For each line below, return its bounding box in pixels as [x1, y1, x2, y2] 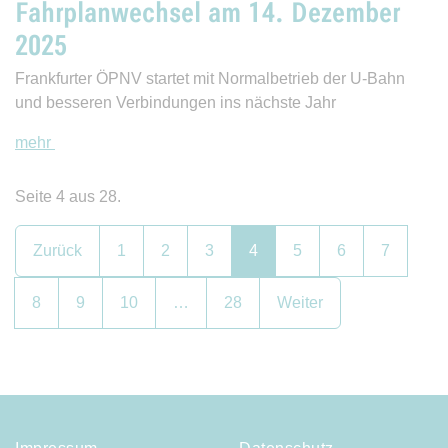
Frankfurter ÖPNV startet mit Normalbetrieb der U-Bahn [15, 70, 405, 88]
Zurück [33, 242, 82, 260]
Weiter [277, 294, 323, 312]
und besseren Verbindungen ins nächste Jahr [15, 94, 336, 112]
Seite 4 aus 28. [15, 188, 121, 206]
